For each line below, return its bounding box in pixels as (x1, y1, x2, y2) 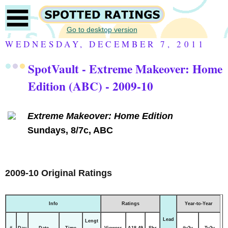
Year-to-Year (184, 201, 213, 206)
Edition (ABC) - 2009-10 (28, 77, 153, 95)
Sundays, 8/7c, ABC (27, 125, 113, 135)
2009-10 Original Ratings (5, 167, 112, 178)
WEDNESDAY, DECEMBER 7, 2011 (5, 38, 206, 50)
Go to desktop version (66, 25, 137, 34)
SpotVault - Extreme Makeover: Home (28, 60, 222, 77)
